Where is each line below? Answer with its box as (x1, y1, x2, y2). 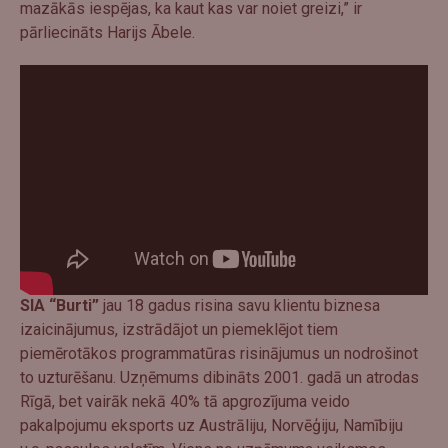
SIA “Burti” (20, 296, 99, 316)
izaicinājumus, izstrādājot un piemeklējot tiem (20, 320, 338, 340)
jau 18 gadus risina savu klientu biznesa (99, 296, 380, 316)
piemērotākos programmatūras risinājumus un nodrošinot (20, 344, 418, 364)
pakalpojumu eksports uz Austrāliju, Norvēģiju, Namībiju (20, 416, 403, 436)
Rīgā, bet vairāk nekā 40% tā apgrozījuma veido (20, 392, 350, 412)
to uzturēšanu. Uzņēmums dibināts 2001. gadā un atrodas (20, 368, 419, 388)
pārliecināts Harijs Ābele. (20, 22, 195, 42)
